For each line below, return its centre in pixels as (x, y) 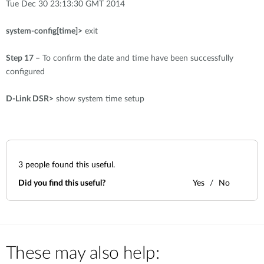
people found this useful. (69, 165)
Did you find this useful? (62, 183)
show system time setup (99, 99)
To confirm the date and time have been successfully (137, 58)
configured (25, 72)
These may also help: (82, 253)
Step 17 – (23, 58)
